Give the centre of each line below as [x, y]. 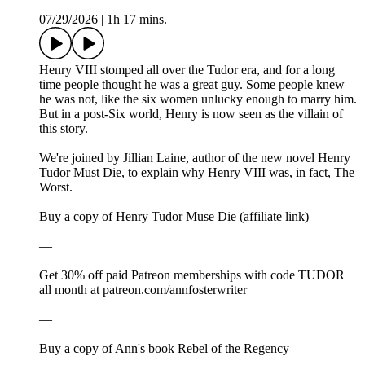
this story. [64, 129]
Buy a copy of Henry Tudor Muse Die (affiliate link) [174, 217]
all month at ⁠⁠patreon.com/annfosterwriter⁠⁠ [143, 290]
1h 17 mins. [137, 20]
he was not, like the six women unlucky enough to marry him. [198, 99]
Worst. [56, 187]
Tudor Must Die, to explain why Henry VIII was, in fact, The [197, 173]
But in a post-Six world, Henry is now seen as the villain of [191, 114]
